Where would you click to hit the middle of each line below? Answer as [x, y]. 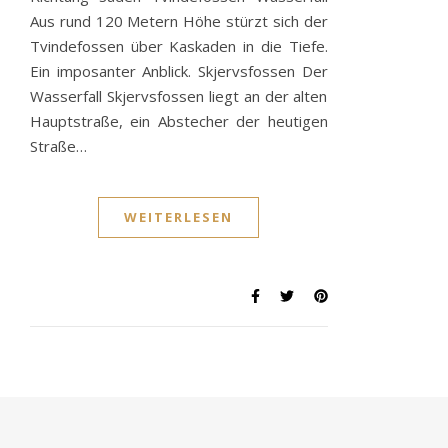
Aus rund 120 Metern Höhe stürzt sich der [179, 21]
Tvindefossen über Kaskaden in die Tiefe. [179, 46]
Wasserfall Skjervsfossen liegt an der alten [179, 96]
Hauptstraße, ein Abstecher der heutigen [179, 121]
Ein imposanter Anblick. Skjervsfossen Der [179, 71]
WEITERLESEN [179, 217]
